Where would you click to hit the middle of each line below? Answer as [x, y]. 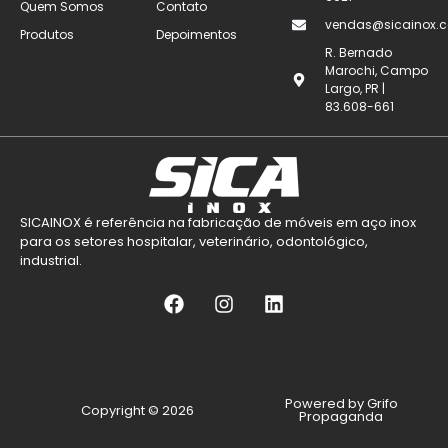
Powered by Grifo [341, 404]
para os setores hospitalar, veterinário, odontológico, [194, 242]
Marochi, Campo [376, 70]
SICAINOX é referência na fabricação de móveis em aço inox [218, 223]
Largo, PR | [354, 88]
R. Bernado [358, 52]
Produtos [47, 34]
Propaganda [341, 417]
